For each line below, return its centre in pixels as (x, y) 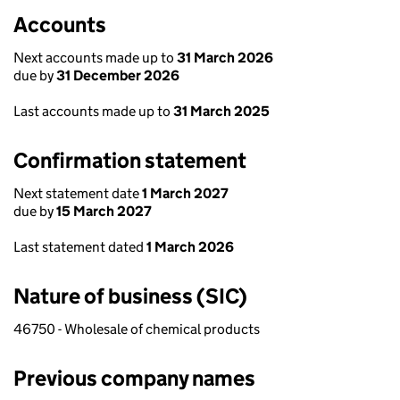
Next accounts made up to (95, 58)
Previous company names (134, 378)
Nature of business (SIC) (130, 296)
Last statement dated (80, 247)
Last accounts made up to (93, 111)
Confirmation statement (130, 160)
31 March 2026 (225, 58)
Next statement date (78, 193)
